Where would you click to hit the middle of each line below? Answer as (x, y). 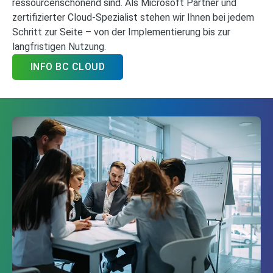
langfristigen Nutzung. (59, 46)
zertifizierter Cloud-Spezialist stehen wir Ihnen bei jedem (133, 17)
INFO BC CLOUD (68, 66)
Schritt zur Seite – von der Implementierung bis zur (121, 32)
